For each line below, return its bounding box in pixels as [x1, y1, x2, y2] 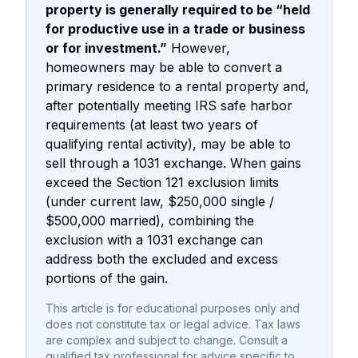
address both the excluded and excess [46, 250, 278, 267]
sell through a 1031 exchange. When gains [46, 154, 301, 171]
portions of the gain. [46, 269, 168, 286]
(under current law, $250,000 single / [46, 193, 274, 209]
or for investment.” [46, 39, 167, 56]
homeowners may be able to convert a [46, 58, 282, 75]
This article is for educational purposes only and [46, 300, 300, 315]
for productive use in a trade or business [46, 20, 305, 37]
